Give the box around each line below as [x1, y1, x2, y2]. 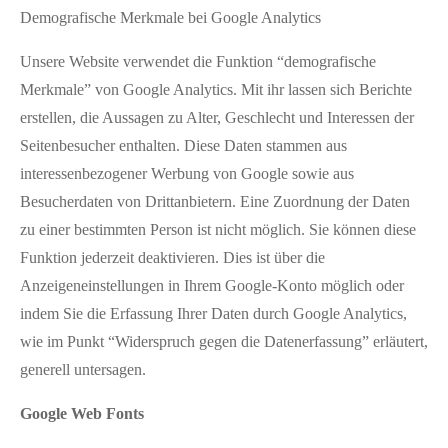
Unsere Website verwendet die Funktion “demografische [20, 52, 376, 70]
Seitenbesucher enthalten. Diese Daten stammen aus [20, 136, 347, 154]
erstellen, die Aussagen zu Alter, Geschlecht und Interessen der [20, 108, 414, 126]
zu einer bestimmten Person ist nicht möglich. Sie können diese [20, 220, 416, 238]
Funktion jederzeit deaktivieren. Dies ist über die [20, 248, 325, 266]
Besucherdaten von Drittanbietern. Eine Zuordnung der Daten [20, 192, 410, 210]
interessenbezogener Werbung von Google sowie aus [20, 164, 354, 182]
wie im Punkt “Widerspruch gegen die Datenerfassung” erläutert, [20, 332, 428, 350]
